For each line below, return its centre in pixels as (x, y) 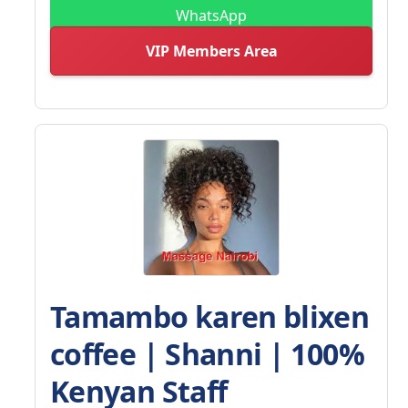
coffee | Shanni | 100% (207, 353)
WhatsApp (211, 15)
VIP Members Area (211, 51)
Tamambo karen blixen (210, 316)
